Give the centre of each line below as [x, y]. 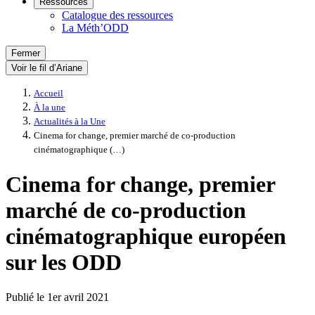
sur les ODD [64, 263]
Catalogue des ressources [117, 15]
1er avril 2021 [78, 297]
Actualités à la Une [70, 122]
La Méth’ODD [95, 28]
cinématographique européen [146, 237]
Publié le [26, 297]
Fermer [26, 53]
